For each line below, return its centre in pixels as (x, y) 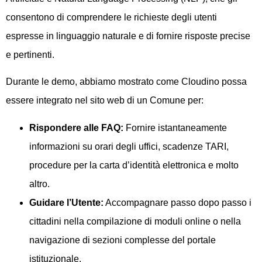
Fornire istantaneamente (175, 127)
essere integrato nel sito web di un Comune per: (105, 101)
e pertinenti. (30, 54)
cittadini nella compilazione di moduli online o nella (135, 221)
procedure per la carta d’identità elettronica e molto (134, 165)
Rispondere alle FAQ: (76, 127)
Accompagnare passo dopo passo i (177, 202)
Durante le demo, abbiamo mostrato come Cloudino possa (126, 82)
